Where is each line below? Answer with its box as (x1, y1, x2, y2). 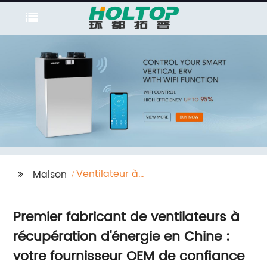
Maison (33, 166, 67, 182)
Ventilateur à (76, 166, 139, 182)
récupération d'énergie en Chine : (13, 225, 231, 248)
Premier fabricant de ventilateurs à (13, 206, 240, 228)
